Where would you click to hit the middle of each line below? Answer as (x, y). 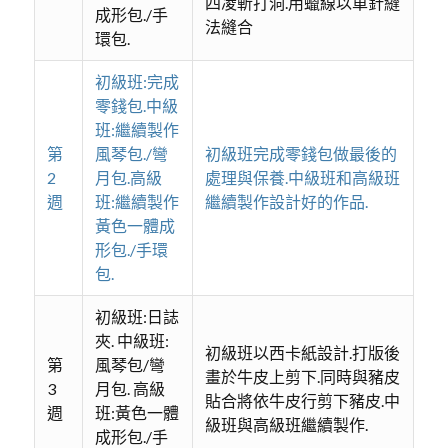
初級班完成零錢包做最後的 (300, 153)
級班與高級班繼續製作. (286, 424)
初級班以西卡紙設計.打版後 (302, 352)
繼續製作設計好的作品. (286, 201)
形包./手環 (131, 249)
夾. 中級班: (131, 340)
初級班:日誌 (136, 316)
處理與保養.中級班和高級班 (302, 177)
